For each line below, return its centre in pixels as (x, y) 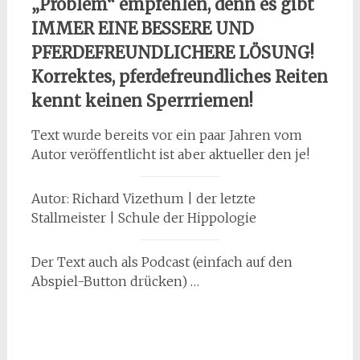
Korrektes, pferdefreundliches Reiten (179, 77)
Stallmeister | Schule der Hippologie (143, 218)
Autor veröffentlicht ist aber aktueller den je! (170, 155)
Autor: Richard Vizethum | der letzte (143, 199)
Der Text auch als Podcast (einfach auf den (162, 262)
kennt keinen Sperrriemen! (142, 101)
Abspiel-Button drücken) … (115, 282)
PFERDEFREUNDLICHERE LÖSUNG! (172, 53)
